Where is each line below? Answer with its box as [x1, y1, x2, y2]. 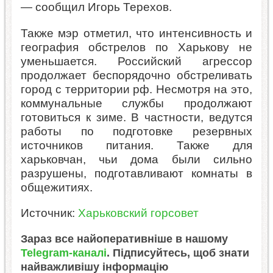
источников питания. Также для [20, 138, 253, 152]
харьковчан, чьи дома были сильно [20, 152, 253, 166]
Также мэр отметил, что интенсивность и [20, 26, 253, 40]
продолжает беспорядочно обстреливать [20, 68, 253, 82]
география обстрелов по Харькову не [20, 40, 253, 54]
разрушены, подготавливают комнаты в [20, 166, 253, 180]
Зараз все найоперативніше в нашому [20, 232, 228, 245]
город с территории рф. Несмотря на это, [20, 82, 253, 96]
